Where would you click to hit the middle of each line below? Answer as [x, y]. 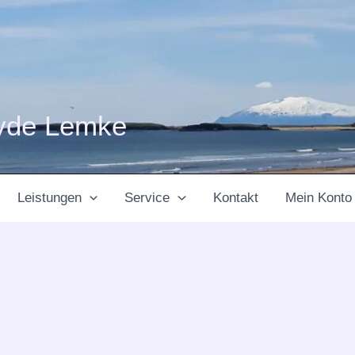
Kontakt [235, 198]
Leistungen [50, 198]
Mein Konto [318, 198]
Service [147, 198]
